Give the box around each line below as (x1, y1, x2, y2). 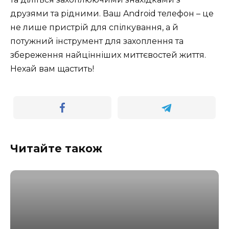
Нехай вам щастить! (10, 63, 94, 74)
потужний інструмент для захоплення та (10, 36, 184, 46)
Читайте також (10, 142, 102, 155)
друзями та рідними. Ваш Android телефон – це (10, 8, 214, 18)
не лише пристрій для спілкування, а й (10, 22, 178, 32)
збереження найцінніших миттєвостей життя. (10, 50, 206, 60)
